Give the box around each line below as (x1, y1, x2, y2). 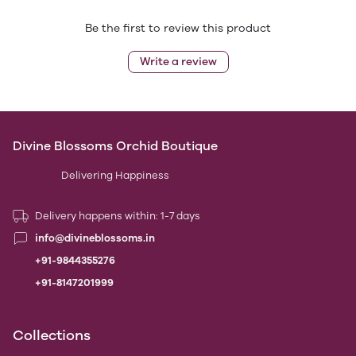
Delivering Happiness (61, 169, 169, 181)
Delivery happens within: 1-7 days (35, 210, 200, 222)
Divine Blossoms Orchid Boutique (13, 138, 218, 153)
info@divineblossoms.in (35, 232, 155, 244)
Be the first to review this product (85, 21, 271, 35)
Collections (13, 327, 91, 344)
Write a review (139, 54, 217, 68)
